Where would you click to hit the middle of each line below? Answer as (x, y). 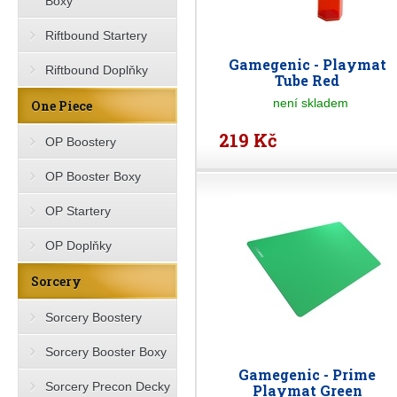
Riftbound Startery (96, 35)
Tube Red (307, 80)
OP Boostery (81, 142)
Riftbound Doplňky (97, 70)
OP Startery (78, 211)
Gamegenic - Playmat (307, 64)
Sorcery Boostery (93, 317)
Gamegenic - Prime (307, 374)
